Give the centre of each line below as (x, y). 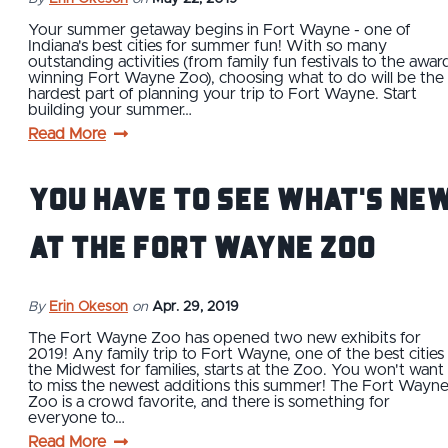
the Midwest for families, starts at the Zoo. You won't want (236, 369)
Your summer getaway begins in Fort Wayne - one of (219, 29)
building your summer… (110, 109)
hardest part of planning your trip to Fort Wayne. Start (222, 93)
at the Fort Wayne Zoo (201, 245)
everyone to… (76, 417)
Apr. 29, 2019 (195, 306)
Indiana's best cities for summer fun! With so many (207, 45)
